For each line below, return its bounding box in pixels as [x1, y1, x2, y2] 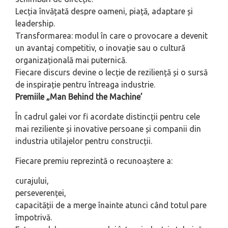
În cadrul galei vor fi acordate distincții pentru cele [15, 112, 200, 122]
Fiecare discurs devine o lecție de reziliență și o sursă [15, 68, 208, 77]
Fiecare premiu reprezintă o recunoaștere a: [15, 156, 173, 166]
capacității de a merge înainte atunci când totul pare [15, 201, 207, 210]
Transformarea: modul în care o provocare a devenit [15, 31, 208, 41]
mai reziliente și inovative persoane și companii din [15, 124, 201, 134]
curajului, [15, 176, 49, 186]
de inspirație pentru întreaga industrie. [15, 80, 155, 90]
